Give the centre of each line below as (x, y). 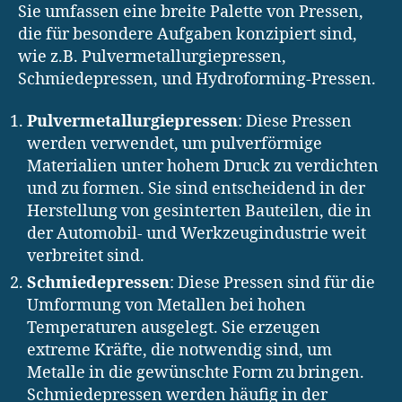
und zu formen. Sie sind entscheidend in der (196, 189)
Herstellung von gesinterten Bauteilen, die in (199, 212)
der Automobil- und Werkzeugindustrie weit (197, 234)
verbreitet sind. (86, 257)
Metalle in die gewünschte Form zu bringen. (196, 373)
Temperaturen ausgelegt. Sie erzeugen (174, 328)
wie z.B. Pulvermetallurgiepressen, (152, 57)
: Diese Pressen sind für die (272, 284)
